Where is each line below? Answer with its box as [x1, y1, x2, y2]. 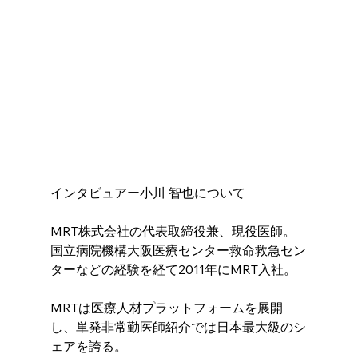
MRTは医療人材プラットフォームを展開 [50, 300, 283, 316]
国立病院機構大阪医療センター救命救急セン [50, 242, 306, 259]
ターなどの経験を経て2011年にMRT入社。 [50, 261, 296, 278]
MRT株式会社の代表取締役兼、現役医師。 [50, 223, 296, 240]
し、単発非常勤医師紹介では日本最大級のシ [50, 319, 306, 336]
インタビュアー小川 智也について [50, 185, 245, 201]
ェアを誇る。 [50, 338, 127, 355]
